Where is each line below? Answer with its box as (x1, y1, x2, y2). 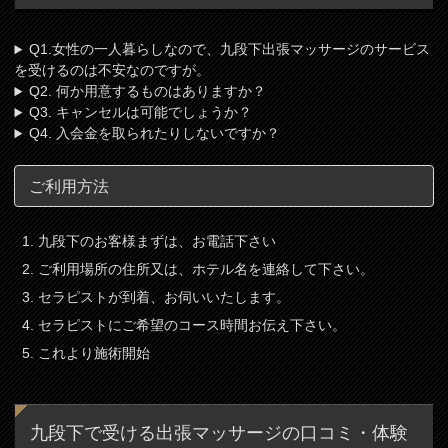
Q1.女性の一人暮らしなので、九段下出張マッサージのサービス (29, 41, 431, 58)
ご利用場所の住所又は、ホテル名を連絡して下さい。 (38, 261, 375, 278)
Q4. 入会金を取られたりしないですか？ (29, 125, 281, 142)
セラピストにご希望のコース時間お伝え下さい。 (38, 317, 347, 334)
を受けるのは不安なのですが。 (14, 62, 211, 79)
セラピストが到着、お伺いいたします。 (38, 289, 291, 306)
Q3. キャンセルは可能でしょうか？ (29, 104, 253, 121)
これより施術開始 (38, 345, 151, 362)
